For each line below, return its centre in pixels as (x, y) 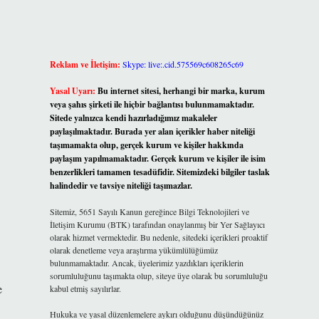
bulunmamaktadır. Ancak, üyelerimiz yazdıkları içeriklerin (146, 263)
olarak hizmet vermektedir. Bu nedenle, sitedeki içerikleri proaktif (158, 237)
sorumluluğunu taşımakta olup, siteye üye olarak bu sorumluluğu (158, 276)
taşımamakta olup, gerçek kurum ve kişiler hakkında (146, 145)
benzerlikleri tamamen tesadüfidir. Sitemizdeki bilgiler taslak (159, 172)
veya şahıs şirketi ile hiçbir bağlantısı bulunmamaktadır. (152, 104)
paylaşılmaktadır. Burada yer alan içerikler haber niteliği (152, 131)
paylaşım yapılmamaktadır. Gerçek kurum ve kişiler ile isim (157, 158)
